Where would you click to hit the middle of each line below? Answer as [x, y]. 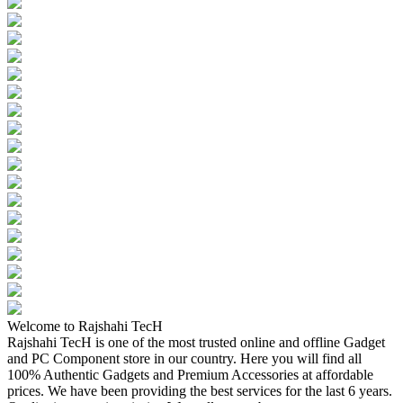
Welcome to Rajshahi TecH [85, 326]
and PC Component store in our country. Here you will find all [184, 358]
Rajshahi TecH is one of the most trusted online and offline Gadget [196, 342]
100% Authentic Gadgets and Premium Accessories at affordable [190, 374]
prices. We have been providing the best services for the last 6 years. [200, 390]
